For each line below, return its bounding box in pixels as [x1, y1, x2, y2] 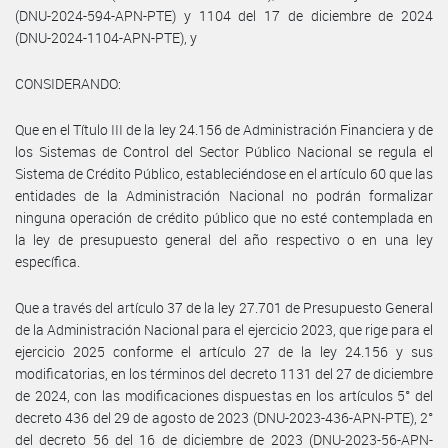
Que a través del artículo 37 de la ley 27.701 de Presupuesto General [15, 297, 433, 317]
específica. [15, 251, 80, 271]
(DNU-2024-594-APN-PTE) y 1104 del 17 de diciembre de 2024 [15, 5, 433, 25]
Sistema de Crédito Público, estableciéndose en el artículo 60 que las [15, 163, 433, 183]
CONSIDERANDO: [15, 73, 121, 93]
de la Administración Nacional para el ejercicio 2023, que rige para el [15, 319, 433, 339]
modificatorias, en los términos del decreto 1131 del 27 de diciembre [15, 363, 433, 383]
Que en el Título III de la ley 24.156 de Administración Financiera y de [15, 119, 433, 139]
